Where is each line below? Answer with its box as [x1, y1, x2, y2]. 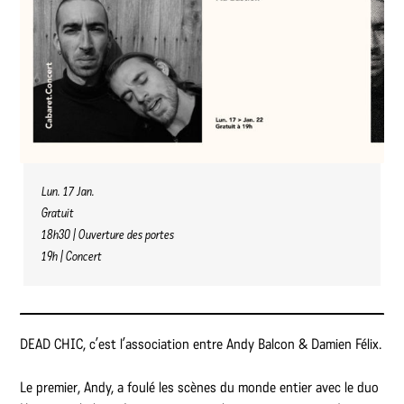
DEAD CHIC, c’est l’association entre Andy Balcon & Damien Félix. [20, 335, 382, 353]
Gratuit [41, 205, 75, 221]
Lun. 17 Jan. [41, 183, 96, 199]
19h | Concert [41, 248, 103, 264]
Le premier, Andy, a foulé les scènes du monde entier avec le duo [20, 378, 380, 396]
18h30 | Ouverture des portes [41, 226, 175, 243]
